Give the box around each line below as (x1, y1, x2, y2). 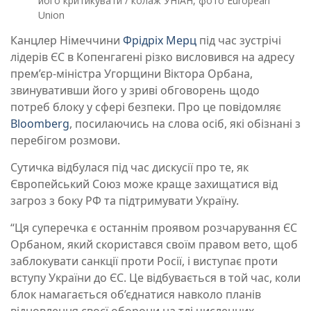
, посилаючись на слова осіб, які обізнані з (69, 116, 301, 132)
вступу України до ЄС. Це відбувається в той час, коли (10, 270, 301, 286)
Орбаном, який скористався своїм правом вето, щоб (10, 237, 298, 253)
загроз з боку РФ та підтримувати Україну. (10, 193, 242, 209)
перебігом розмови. (10, 133, 123, 149)
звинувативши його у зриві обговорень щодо (10, 83, 260, 99)
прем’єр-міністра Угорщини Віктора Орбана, (10, 66, 253, 82)
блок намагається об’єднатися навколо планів (10, 287, 261, 303)
